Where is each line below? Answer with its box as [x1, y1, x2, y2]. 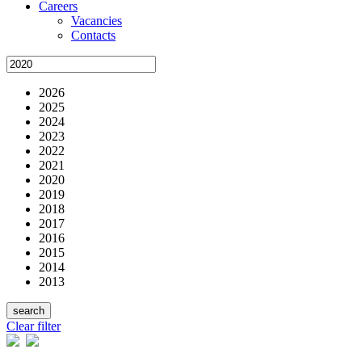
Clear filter [6, 318, 61, 333]
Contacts [71, 27, 116, 42]
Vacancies [71, 13, 122, 27]
